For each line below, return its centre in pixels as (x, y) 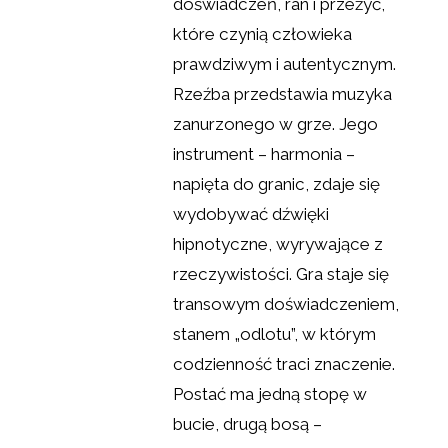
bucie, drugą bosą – (248, 423)
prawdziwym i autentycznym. (285, 63)
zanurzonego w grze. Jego (276, 123)
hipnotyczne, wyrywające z (278, 243)
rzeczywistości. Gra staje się (281, 273)
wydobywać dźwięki (251, 213)
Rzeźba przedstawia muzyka (283, 93)
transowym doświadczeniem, (286, 303)
